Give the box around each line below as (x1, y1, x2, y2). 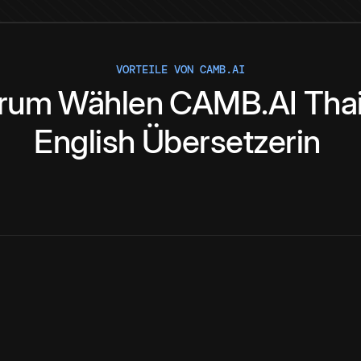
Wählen (58, 83, 164, 123)
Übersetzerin (141, 122, 321, 162)
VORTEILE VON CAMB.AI (116, 62, 245, 77)
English (34, 122, 135, 162)
